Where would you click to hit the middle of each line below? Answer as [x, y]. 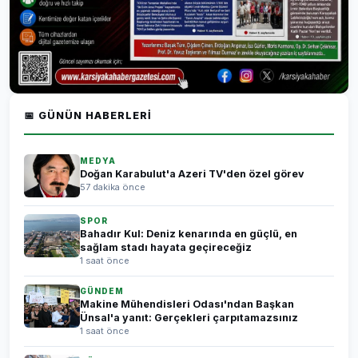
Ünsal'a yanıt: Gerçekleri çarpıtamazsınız [189, 318]
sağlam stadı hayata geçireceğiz [166, 247]
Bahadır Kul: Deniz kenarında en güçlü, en [189, 234]
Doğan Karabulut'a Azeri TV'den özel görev [192, 174]
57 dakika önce [113, 187]
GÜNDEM [102, 291]
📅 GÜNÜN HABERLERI [88, 115]
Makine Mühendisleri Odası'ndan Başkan [187, 304]
